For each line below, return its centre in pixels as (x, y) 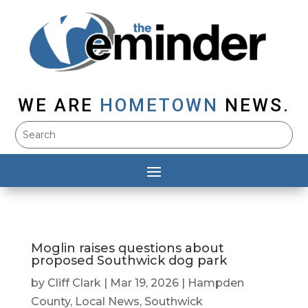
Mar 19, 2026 (144, 283)
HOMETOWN (159, 106)
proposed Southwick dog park (129, 261)
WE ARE (56, 106)
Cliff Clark (74, 283)
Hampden (216, 283)
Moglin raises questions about (127, 249)
